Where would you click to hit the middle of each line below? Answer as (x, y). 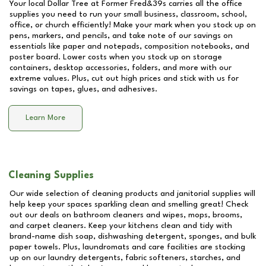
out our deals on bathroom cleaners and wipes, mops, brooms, (126, 215)
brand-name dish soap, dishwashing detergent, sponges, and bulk (133, 236)
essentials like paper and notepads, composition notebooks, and (129, 46)
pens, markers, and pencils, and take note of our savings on (121, 36)
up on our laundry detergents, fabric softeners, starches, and (125, 258)
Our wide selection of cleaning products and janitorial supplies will (132, 194)
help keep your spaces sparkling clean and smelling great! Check (129, 204)
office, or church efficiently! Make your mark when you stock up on (133, 25)
